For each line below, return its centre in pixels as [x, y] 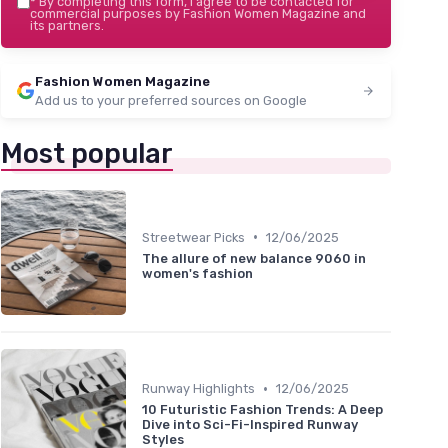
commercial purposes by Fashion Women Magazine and [198, 13]
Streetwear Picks [193, 237]
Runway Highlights [198, 389]
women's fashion [197, 273]
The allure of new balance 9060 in [254, 258]
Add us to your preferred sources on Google [171, 100]
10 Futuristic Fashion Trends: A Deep [262, 410]
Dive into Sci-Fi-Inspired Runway [250, 425]
